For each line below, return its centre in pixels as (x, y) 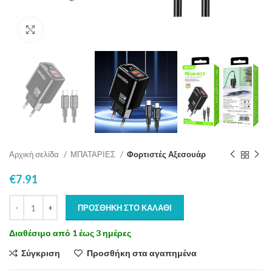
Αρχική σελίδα (35, 155)
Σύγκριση (41, 253)
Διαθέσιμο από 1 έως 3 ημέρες (70, 233)
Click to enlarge (73, 30)
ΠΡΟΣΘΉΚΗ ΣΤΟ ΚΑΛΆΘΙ (125, 208)
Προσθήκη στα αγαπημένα (141, 253)
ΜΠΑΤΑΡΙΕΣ (94, 155)
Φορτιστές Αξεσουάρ (166, 155)
